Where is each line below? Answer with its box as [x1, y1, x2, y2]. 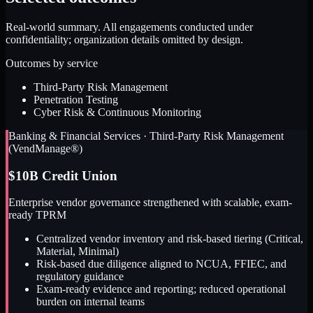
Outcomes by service [6, 57, 98, 69]
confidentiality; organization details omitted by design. [6, 33, 243, 45]
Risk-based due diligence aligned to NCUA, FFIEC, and [36, 258, 286, 270]
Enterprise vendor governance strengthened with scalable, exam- [8, 196, 292, 209]
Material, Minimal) [36, 245, 119, 258]
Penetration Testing [34, 93, 118, 105]
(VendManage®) [8, 142, 82, 154]
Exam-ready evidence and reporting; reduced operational [36, 283, 286, 296]
